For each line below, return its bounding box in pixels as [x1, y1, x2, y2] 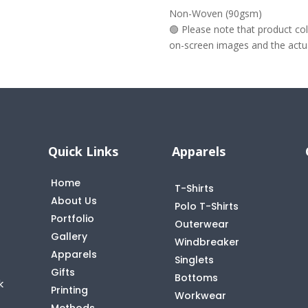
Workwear [174, 288, 226, 302]
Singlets [174, 252, 214, 267]
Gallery [51, 229, 88, 243]
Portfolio [51, 211, 95, 225]
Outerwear [174, 217, 229, 231]
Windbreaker [174, 234, 239, 249]
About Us [51, 193, 98, 208]
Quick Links [48, 142, 119, 159]
